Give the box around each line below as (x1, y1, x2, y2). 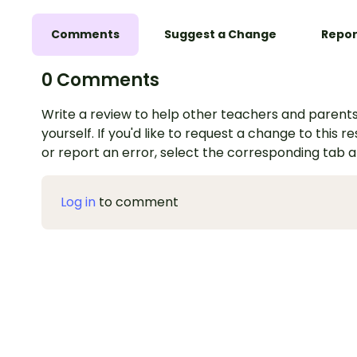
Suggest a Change (164, 26, 277, 43)
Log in (61, 193, 96, 212)
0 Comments (41, 68, 159, 93)
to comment (96, 193, 178, 212)
